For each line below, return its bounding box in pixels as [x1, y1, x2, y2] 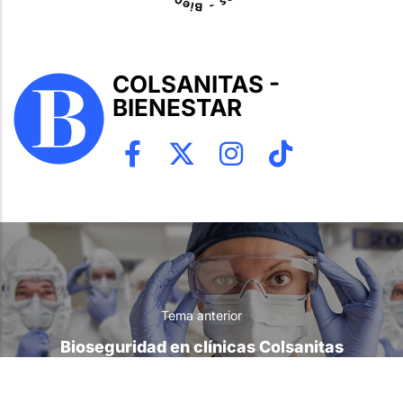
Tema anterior [161, 308, 242, 324]
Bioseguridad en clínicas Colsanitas [59, 337, 344, 357]
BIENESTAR [112, 94, 243, 122]
